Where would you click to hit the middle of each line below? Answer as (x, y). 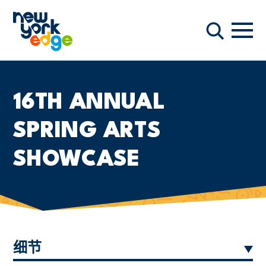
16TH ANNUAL (89, 103)
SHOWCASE (76, 160)
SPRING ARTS (87, 131)
